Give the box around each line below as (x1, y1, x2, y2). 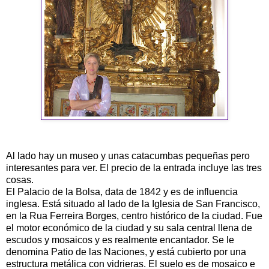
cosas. (6, 174, 34, 185)
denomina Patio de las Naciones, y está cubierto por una (6, 246, 246, 257)
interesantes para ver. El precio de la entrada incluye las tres (6, 162, 262, 173)
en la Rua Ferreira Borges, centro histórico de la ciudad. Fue (6, 210, 262, 221)
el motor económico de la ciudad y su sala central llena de (6, 222, 252, 233)
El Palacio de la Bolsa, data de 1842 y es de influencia (6, 186, 238, 197)
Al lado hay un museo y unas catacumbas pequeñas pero (6, 150, 250, 161)
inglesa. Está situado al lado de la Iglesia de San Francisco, (6, 198, 260, 209)
